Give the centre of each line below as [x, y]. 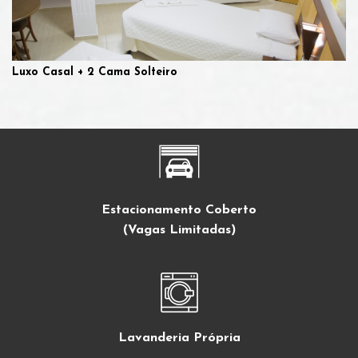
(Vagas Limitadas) [179, 231]
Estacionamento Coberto [179, 211]
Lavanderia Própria [179, 338]
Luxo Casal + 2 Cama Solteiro [95, 73]
